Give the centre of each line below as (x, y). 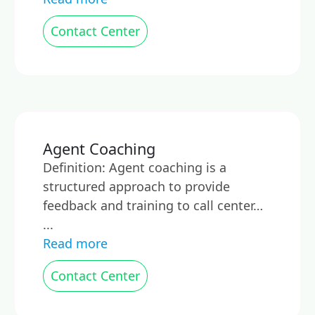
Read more (75, 243)
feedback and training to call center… (153, 205)
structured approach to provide (136, 186)
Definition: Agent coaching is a (135, 167)
